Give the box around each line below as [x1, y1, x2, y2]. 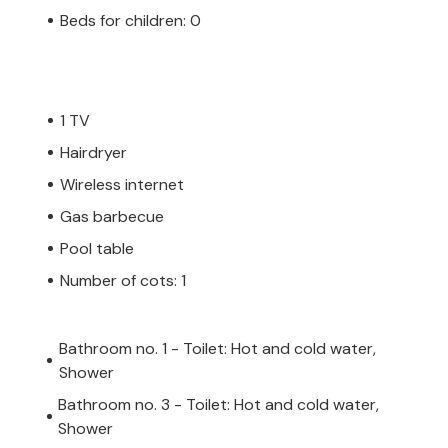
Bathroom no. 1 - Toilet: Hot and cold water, [58, 337, 376, 359]
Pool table [60, 237, 134, 259]
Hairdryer [60, 141, 127, 163]
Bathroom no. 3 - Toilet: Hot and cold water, [58, 393, 380, 415]
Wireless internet [60, 173, 184, 195]
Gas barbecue [60, 205, 164, 227]
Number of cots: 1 [60, 269, 186, 291]
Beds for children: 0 [60, 9, 201, 31]
